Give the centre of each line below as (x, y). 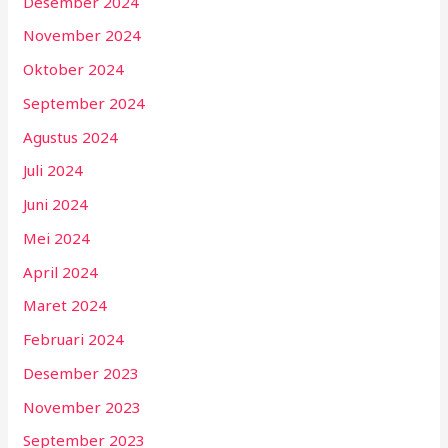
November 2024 (82, 35)
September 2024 (84, 102)
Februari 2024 (74, 339)
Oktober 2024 (74, 69)
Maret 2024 (65, 305)
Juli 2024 (53, 170)
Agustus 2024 (71, 136)
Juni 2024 (56, 204)
